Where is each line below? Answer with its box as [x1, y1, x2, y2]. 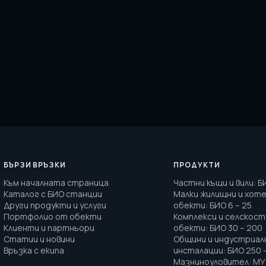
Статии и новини [3, 233, 75, 245]
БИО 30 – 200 [210, 222, 263, 233]
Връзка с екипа [3, 245, 64, 256]
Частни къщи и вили [173, 177, 254, 188]
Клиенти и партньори [3, 222, 94, 233]
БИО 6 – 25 [210, 199, 252, 211]
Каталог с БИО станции [3, 188, 102, 199]
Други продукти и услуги [3, 199, 106, 211]
